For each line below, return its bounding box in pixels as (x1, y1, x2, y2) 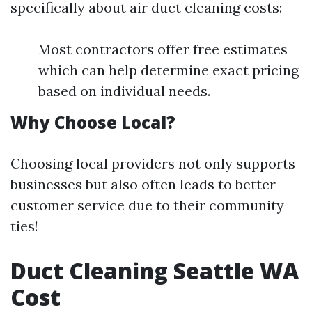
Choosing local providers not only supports (10, 155, 295, 173)
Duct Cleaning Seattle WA (10, 256, 299, 286)
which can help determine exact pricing (38, 61, 299, 79)
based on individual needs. (38, 82, 210, 100)
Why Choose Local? (10, 111, 175, 134)
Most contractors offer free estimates (38, 40, 288, 58)
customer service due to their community (10, 196, 284, 214)
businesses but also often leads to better (10, 175, 276, 194)
